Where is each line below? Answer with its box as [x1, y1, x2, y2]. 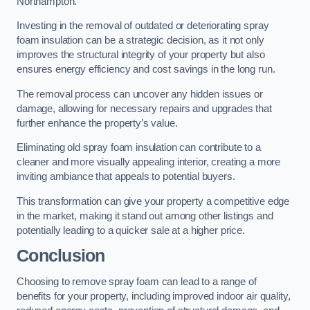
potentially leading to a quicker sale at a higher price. [17, 224, 245, 236]
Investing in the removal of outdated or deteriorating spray [17, 20, 269, 32]
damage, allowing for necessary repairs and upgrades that [17, 102, 272, 114]
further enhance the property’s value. [17, 117, 178, 129]
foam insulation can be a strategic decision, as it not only [17, 35, 264, 46]
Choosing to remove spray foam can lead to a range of [17, 275, 257, 287]
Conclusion [17, 246, 105, 266]
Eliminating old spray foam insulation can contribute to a [17, 142, 261, 154]
